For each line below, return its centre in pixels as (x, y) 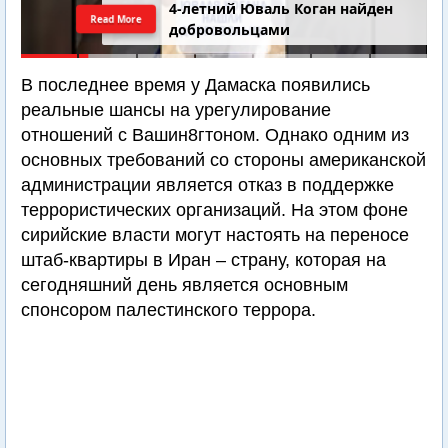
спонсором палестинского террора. (168, 310)
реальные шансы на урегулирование (176, 110)
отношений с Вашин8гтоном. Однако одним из (215, 135)
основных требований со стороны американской (223, 160)
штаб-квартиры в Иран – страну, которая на (203, 260)
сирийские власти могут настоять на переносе (215, 235)
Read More (116, 18)
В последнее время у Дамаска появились (195, 85)
